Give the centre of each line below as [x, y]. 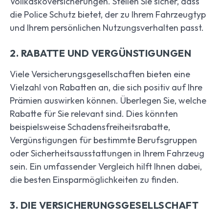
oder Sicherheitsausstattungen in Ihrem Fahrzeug [107, 153]
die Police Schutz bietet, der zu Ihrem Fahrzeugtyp [108, 15]
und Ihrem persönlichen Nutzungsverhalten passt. [107, 28]
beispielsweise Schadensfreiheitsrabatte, [90, 127]
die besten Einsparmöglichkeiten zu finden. [94, 180]
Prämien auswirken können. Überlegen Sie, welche [108, 101]
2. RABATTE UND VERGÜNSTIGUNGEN [100, 53]
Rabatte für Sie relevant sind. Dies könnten [94, 114]
